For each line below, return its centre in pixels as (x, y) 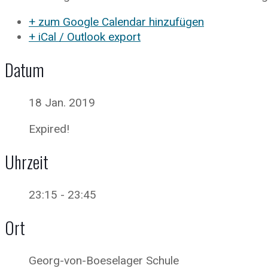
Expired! (49, 129)
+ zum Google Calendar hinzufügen (116, 22)
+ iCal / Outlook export (85, 37)
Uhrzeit (27, 162)
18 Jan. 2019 (62, 103)
